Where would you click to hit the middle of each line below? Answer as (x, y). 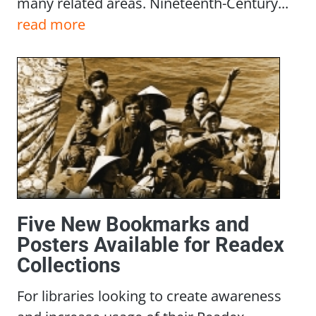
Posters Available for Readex (151, 245)
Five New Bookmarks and (133, 225)
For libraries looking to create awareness (149, 296)
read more (51, 24)
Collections (69, 266)
